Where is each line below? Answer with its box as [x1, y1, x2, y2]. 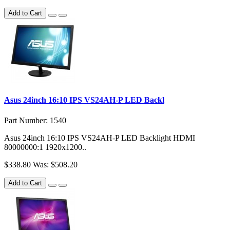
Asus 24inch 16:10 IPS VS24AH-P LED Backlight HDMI [4, 133, 195, 142]
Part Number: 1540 [4, 116, 66, 125]
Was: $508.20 [33, 160, 78, 169]
